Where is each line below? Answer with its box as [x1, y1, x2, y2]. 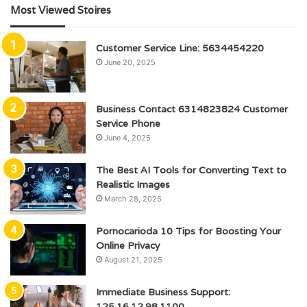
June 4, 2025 [104, 133, 151, 143]
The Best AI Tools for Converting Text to [96, 164, 286, 177]
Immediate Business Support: [96, 286, 230, 299]
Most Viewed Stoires [10, 3, 111, 17]
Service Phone [96, 117, 160, 130]
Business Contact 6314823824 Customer [96, 103, 288, 116]
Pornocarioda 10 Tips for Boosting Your [96, 225, 281, 238]
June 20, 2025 [104, 58, 156, 68]
